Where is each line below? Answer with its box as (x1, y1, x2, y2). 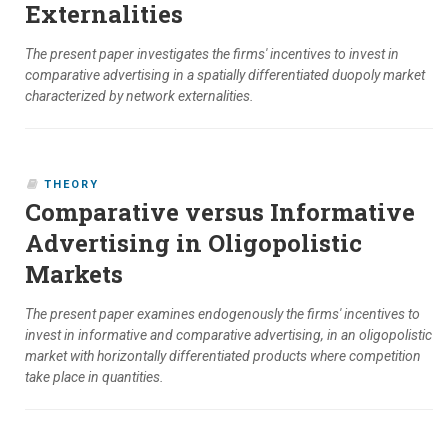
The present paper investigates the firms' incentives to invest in (25, 46, 399, 63)
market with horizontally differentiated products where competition (25, 348, 421, 365)
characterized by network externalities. (25, 88, 254, 105)
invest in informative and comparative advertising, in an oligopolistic (25, 327, 432, 344)
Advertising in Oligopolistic (25, 227, 362, 260)
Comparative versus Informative (25, 196, 415, 229)
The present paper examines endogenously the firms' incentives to (25, 306, 420, 323)
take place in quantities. (25, 369, 164, 386)
